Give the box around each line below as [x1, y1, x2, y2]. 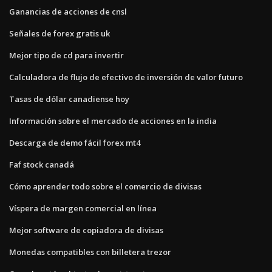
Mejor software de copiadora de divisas [9, 224, 163, 236]
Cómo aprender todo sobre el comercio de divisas [9, 180, 202, 192]
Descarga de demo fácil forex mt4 [9, 137, 140, 148]
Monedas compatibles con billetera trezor [9, 246, 171, 257]
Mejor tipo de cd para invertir [9, 49, 124, 61]
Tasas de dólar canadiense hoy [9, 93, 129, 104]
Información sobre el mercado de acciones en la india [9, 115, 217, 126]
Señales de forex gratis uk [9, 27, 110, 39]
